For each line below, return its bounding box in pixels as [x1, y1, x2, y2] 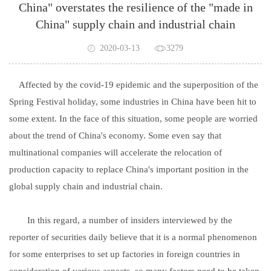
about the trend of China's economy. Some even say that [9, 130, 221, 140]
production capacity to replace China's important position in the [9, 164, 249, 174]
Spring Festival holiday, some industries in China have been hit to [9, 96, 256, 106]
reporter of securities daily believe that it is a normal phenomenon [9, 232, 257, 242]
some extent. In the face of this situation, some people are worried [9, 113, 258, 123]
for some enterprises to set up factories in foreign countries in [9, 249, 240, 259]
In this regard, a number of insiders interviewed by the [9, 215, 232, 225]
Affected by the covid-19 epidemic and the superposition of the [9, 79, 258, 90]
